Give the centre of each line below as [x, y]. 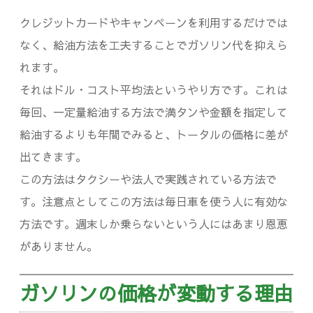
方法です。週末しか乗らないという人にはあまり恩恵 [154, 223]
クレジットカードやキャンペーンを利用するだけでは [154, 22]
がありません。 [59, 246]
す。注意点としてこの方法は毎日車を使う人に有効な [154, 201]
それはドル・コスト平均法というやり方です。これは [154, 89]
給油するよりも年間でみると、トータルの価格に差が [154, 134]
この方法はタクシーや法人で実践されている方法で [148, 179]
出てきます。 [53, 156]
